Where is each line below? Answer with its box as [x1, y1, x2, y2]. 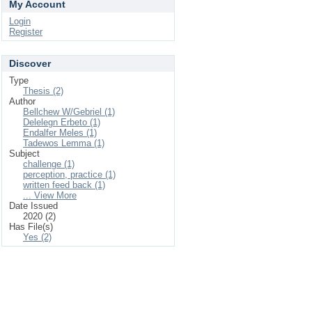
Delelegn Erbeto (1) [23, 117, 100, 127]
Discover [9, 58, 51, 69]
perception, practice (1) [23, 169, 116, 180]
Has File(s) [9, 221, 53, 232]
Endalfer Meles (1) [23, 127, 97, 138]
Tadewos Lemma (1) [23, 138, 104, 148]
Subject [9, 148, 40, 159]
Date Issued [9, 201, 58, 211]
